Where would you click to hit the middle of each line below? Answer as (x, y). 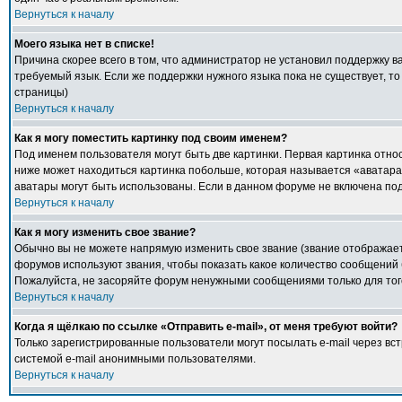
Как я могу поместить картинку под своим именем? (151, 138)
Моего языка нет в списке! (84, 44)
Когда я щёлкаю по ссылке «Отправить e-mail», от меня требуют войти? (206, 327)
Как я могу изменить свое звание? (105, 232)
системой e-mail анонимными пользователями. (135, 359)
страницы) (41, 92)
